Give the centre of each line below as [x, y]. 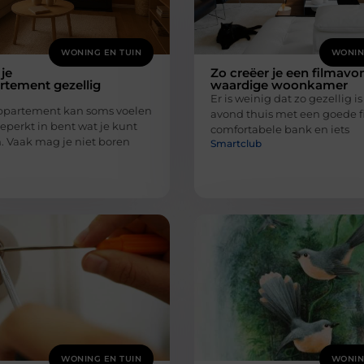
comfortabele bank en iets [280, 129]
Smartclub [236, 144]
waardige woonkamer [279, 85]
